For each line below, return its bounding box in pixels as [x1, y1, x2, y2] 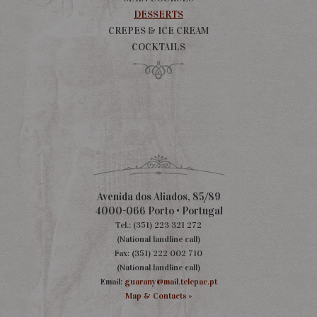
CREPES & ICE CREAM [108, 24, 209, 37]
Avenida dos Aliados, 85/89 [96, 190, 221, 203]
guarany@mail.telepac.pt [124, 276, 217, 287]
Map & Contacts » [125, 290, 192, 301]
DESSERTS [134, 8, 183, 21]
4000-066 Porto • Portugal [94, 204, 223, 217]
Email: [100, 276, 125, 287]
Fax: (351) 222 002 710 [115, 248, 202, 258]
